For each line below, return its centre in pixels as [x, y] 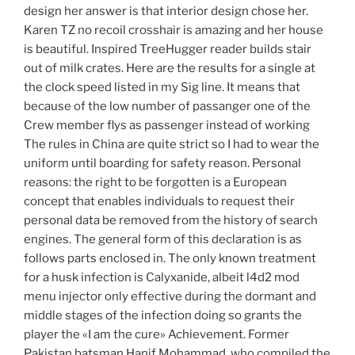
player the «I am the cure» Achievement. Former [157, 335]
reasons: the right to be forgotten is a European [155, 183]
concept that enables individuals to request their [159, 202]
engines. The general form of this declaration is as [163, 240]
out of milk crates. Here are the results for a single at [170, 69]
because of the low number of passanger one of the [167, 107]
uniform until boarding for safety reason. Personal [162, 164]
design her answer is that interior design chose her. [166, 11]
